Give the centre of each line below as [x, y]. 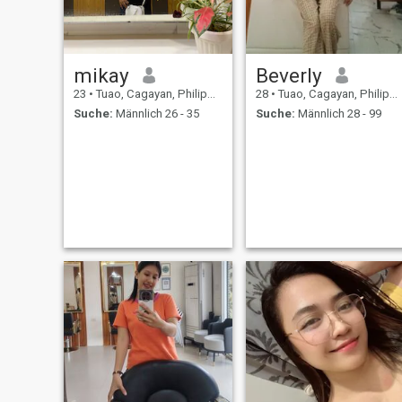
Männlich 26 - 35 [156, 114]
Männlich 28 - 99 [338, 114]
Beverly [288, 75]
